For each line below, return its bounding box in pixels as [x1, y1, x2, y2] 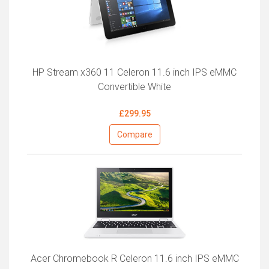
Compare [116, 130, 153, 140]
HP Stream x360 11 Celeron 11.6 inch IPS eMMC [32, 67, 237, 79]
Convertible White [98, 81, 171, 93]
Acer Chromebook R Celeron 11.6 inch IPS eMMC [30, 252, 239, 264]
